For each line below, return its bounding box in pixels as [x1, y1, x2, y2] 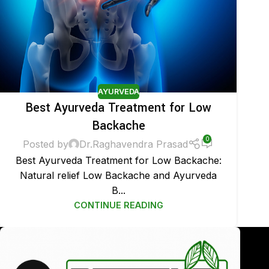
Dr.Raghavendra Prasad [79, 138, 189, 150]
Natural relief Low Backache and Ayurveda [20, 169, 217, 181]
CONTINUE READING [73, 199, 163, 210]
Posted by [23, 138, 69, 150]
